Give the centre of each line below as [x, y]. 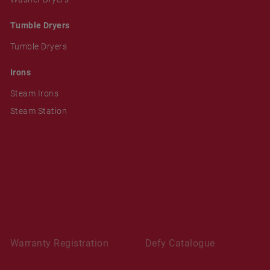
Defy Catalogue [180, 243]
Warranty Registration [59, 243]
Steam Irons [34, 93]
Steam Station [39, 111]
